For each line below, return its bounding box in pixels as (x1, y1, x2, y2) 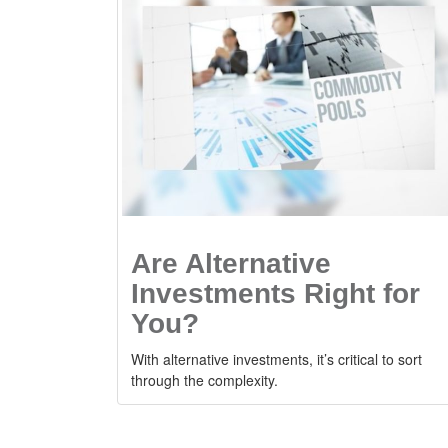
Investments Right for (131, 277, 420, 309)
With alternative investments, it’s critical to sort (131, 348, 422, 369)
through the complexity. (131, 369, 278, 390)
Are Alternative (131, 247, 331, 279)
